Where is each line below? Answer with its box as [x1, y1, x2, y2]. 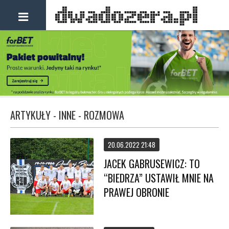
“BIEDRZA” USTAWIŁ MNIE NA [104, 170, 214, 186]
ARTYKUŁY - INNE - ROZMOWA [10, 107, 124, 123]
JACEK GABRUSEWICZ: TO [104, 156, 200, 171]
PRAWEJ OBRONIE [104, 185, 170, 200]
